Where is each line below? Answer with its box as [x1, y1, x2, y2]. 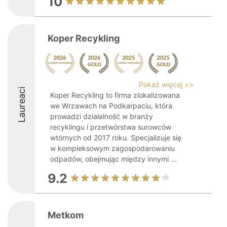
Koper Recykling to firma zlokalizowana [50, 91, 180, 99]
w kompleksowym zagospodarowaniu [50, 144, 175, 153]
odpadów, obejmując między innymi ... [50, 155, 177, 163]
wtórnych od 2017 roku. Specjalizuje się [50, 133, 181, 142]
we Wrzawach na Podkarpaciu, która [50, 101, 172, 110]
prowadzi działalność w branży [50, 112, 153, 121]
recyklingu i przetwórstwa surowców [50, 123, 171, 131]
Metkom [48, 210, 84, 220]
